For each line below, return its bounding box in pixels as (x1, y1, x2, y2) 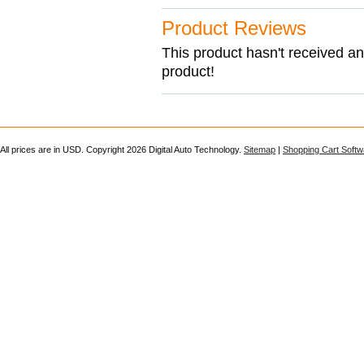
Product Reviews (162, 17, 306, 39)
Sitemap (244, 145, 275, 154)
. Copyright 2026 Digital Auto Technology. (81, 145, 244, 154)
